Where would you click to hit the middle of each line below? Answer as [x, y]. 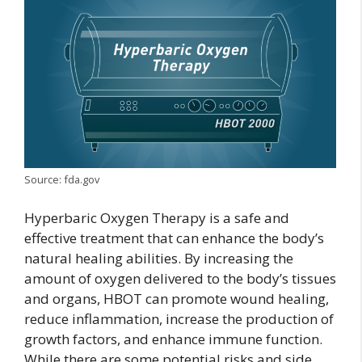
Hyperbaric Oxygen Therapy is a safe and [157, 218]
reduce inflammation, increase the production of [179, 319]
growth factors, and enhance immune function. [173, 339]
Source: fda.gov [62, 179]
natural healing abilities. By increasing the [159, 259]
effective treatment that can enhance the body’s [174, 238]
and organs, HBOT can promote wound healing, [177, 299]
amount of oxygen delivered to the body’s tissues [180, 279]
